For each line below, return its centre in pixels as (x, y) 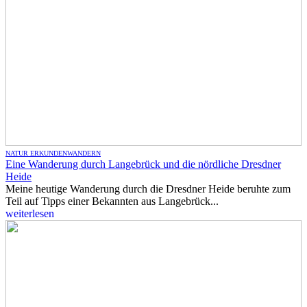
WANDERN (84, 153)
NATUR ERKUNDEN (36, 153)
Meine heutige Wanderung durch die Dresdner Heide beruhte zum (148, 189)
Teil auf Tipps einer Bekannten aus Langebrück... (112, 201)
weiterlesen (30, 213)
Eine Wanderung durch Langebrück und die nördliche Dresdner (143, 164)
